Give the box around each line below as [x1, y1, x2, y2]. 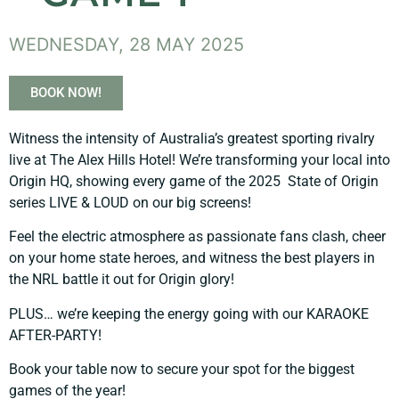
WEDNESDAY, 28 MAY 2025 [9, 33, 244, 55]
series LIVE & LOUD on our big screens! [9, 193, 251, 211]
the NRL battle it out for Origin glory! [9, 271, 234, 289]
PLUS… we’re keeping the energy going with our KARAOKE [9, 305, 369, 322]
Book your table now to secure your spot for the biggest [9, 361, 354, 379]
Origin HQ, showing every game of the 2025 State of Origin [9, 172, 379, 190]
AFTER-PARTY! [9, 326, 102, 344]
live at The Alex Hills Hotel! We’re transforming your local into [9, 151, 390, 168]
